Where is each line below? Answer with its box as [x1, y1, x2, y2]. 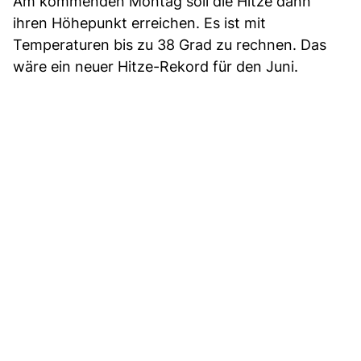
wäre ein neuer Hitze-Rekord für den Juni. [13, 58, 298, 76]
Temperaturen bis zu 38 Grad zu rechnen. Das [13, 36, 326, 54]
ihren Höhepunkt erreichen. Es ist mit [13, 15, 266, 32]
